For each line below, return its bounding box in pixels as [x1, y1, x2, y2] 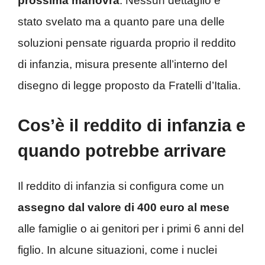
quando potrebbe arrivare [18, 141, 226, 161]
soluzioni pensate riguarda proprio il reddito [18, 36, 236, 49]
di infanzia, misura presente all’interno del [18, 57, 227, 70]
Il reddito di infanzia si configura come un [18, 180, 224, 193]
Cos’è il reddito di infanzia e [18, 116, 245, 135]
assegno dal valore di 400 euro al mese [18, 201, 230, 214]
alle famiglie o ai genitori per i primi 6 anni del [18, 222, 244, 235]
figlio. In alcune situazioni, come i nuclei [18, 244, 217, 257]
